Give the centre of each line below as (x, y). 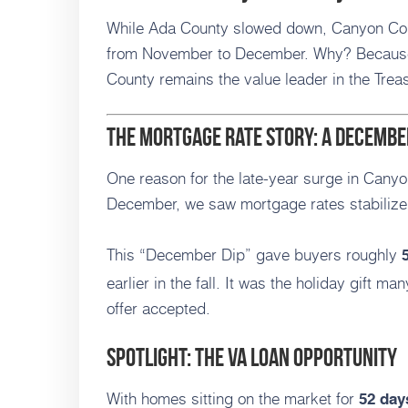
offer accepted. (158, 308)
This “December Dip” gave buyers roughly (254, 255)
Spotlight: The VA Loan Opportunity (252, 358)
